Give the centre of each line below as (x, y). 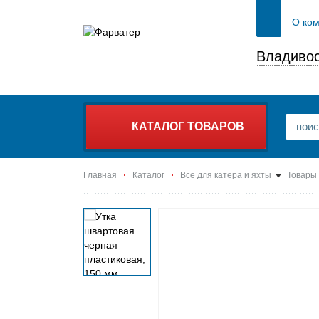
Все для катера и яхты (226, 175)
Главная (100, 175)
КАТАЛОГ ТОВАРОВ (188, 126)
